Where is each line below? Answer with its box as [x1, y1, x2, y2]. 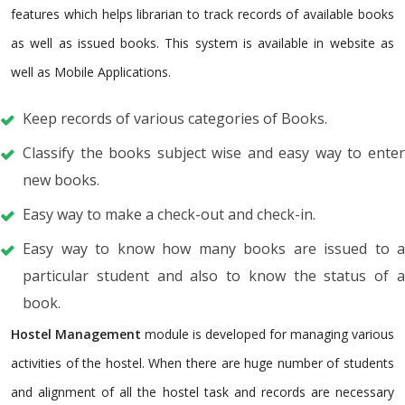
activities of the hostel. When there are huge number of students [11, 353, 394, 372]
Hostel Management [11, 325, 141, 343]
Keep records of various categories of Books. [23, 108, 327, 128]
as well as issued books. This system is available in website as [11, 33, 394, 52]
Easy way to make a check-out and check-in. [23, 203, 316, 224]
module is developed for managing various [141, 325, 394, 343]
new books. [23, 169, 99, 190]
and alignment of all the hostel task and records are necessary [11, 382, 394, 400]
